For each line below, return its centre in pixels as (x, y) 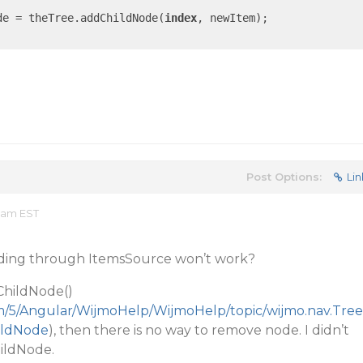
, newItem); (232, 18)
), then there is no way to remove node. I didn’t (199, 330)
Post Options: (284, 177)
